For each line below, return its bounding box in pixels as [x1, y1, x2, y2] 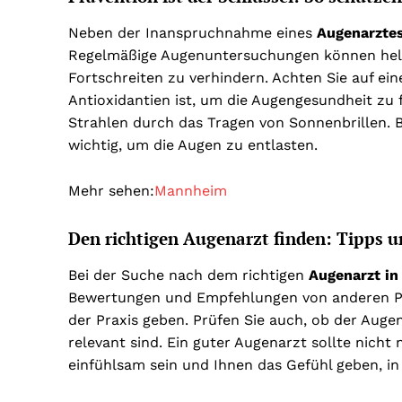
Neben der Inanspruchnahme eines [68, 24, 317, 42]
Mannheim [154, 182, 227, 200]
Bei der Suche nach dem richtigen [68, 267, 309, 284]
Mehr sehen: [68, 182, 154, 200]
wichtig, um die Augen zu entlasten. [68, 136, 318, 154]
